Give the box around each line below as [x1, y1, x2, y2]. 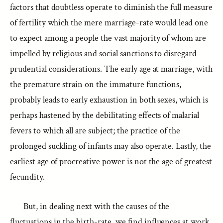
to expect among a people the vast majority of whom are [10, 32, 207, 44]
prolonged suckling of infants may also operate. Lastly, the [10, 140, 211, 152]
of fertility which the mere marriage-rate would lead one [10, 17, 208, 28]
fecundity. [10, 171, 45, 183]
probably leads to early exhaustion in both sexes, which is [10, 94, 208, 106]
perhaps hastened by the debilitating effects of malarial [10, 110, 200, 121]
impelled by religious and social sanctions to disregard [10, 48, 197, 59]
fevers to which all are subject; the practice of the [10, 125, 181, 136]
